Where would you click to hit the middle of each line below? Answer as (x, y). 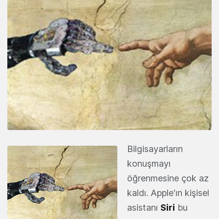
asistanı (144, 207)
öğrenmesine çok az (168, 178)
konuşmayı (149, 163)
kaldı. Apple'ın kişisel (168, 193)
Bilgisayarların (155, 149)
